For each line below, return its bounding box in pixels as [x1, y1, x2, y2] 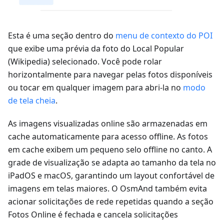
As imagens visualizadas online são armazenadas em [8, 118, 207, 129]
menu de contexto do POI [115, 30, 212, 41]
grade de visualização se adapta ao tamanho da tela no [8, 157, 216, 168]
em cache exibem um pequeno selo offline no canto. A [8, 144, 212, 155]
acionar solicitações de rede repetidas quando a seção [8, 196, 213, 207]
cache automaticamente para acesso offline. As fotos [8, 131, 208, 142]
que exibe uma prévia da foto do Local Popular [8, 43, 184, 54]
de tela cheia [8, 95, 55, 106]
